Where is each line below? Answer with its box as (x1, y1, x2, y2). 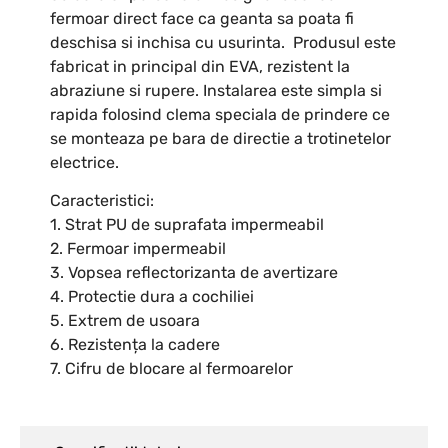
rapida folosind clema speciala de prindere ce (50, 105, 390, 125)
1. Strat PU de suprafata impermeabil (50, 215, 324, 235)
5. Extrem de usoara (50, 311, 200, 331)
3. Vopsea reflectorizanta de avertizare (50, 263, 338, 283)
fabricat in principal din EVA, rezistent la (50, 57, 350, 77)
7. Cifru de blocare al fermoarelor (50, 359, 293, 379)
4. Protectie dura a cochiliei (50, 287, 254, 307)
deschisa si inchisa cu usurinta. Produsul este (50, 33, 396, 53)
